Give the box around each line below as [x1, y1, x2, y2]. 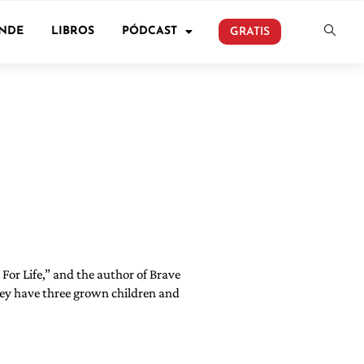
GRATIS [229, 26, 270, 39]
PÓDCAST [121, 25, 177, 38]
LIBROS [50, 25, 94, 38]
